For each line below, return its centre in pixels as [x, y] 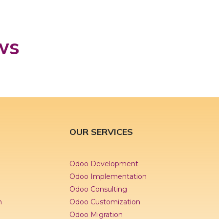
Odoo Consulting [98, 189]
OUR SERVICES [101, 131]
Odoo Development [104, 164]
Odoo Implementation [108, 176]
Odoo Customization [105, 202]
